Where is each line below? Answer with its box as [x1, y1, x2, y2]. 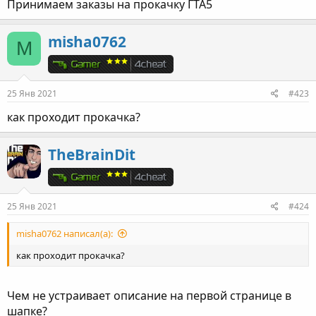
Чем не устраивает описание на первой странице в [7, 288, 291, 304]
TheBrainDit [48, 145, 135, 165]
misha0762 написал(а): [16, 227, 113, 241]
